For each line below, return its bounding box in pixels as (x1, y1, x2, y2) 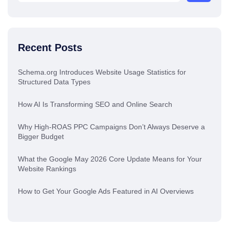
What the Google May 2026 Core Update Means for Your (18, 155, 202, 164)
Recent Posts (18, 42, 82, 54)
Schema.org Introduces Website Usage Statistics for (18, 68, 186, 77)
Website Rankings (18, 165, 76, 173)
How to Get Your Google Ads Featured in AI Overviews (18, 187, 194, 196)
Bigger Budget (18, 132, 64, 141)
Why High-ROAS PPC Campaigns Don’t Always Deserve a (18, 123, 205, 131)
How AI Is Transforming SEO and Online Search (18, 100, 172, 109)
